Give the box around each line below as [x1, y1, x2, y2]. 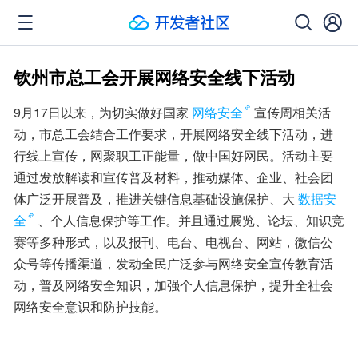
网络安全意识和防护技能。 [14, 297, 167, 316]
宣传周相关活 [254, 103, 331, 121]
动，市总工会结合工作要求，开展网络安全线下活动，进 [14, 125, 333, 143]
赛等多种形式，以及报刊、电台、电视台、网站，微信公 [14, 233, 333, 251]
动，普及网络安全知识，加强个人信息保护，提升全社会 [14, 276, 333, 294]
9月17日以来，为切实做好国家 [14, 103, 189, 121]
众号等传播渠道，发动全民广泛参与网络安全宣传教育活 [14, 254, 333, 272]
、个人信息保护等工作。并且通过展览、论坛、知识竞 [38, 211, 344, 229]
